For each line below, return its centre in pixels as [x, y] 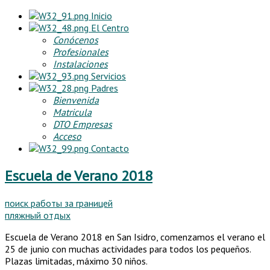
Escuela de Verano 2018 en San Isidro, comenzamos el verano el [135, 237]
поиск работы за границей [59, 203]
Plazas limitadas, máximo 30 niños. [76, 261]
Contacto [109, 148]
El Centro [109, 28]
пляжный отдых [38, 215]
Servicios [107, 76]
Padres [103, 88]
